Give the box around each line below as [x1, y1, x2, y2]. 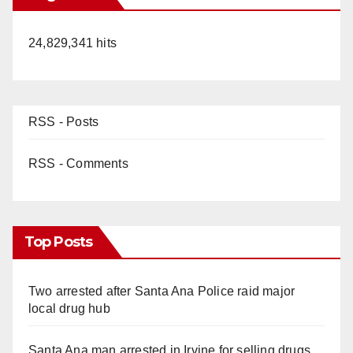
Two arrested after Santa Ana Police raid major [28, 284, 295, 299]
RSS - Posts [28, 115, 99, 129]
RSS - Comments [28, 157, 128, 171]
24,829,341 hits [28, 36, 117, 50]
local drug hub [28, 302, 110, 316]
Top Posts [24, 233, 92, 251]
